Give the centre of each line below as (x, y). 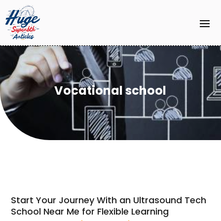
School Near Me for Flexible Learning (90, 211)
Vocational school (110, 91)
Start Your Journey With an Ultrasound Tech (109, 200)
